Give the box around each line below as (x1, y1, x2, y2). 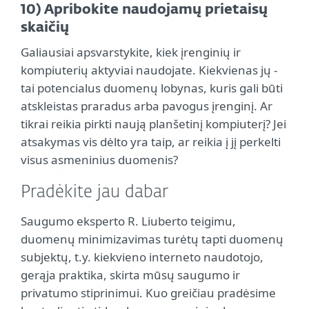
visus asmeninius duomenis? (21, 152, 178, 168)
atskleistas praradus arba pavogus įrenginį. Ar (21, 98, 272, 114)
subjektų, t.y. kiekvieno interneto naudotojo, (21, 249, 263, 265)
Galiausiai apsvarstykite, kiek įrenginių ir (21, 44, 241, 60)
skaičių (21, 21, 69, 34)
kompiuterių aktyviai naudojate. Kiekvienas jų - (21, 62, 277, 78)
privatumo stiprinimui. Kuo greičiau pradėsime (21, 285, 276, 301)
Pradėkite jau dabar (21, 184, 168, 201)
